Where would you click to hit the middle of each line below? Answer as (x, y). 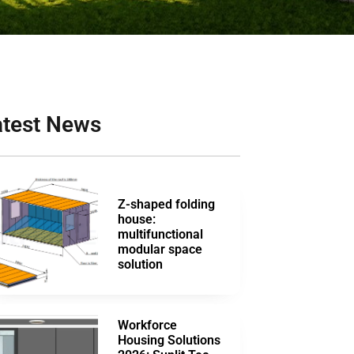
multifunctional (160, 235)
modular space (160, 250)
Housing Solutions (169, 340)
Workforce (147, 325)
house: (137, 220)
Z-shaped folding (166, 205)
